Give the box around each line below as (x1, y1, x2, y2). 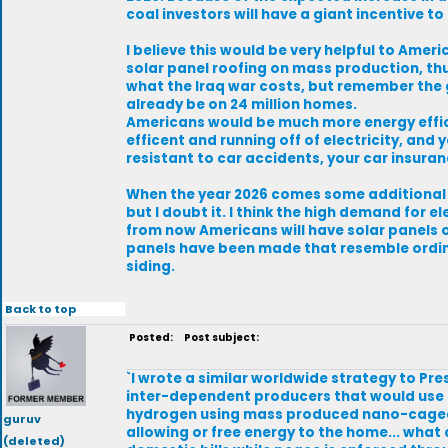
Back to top (4, 300, 76, 317)
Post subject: (178, 330, 259, 345)
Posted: (129, 330, 175, 345)
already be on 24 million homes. (126, 95, 357, 114)
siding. (126, 257, 175, 276)
